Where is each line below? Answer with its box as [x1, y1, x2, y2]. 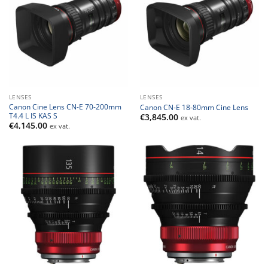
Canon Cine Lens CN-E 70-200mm [8, 101, 121, 111]
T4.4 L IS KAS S [8, 110, 57, 120]
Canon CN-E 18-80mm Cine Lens [139, 102, 248, 112]
